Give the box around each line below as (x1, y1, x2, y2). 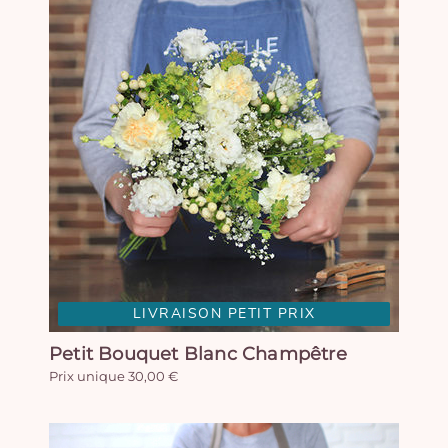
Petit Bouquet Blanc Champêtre (49, 343, 347, 365)
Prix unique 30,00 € (49, 368, 178, 384)
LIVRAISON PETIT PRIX (132, 307, 316, 321)
